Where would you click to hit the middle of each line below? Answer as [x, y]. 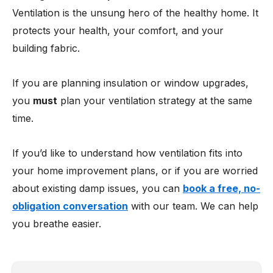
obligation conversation [70, 206]
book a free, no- [222, 188]
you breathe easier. [57, 224]
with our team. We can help [193, 206]
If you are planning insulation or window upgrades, [130, 83]
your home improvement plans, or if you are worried [135, 171]
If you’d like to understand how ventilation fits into [127, 153]
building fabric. [46, 48]
